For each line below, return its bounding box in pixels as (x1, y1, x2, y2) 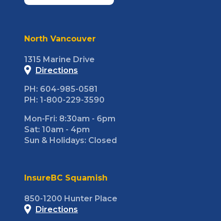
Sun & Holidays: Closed (24, 135, 117, 145)
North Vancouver (24, 34, 96, 43)
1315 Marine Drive (24, 54, 95, 64)
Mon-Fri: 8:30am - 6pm (24, 113, 115, 123)
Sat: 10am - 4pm (24, 124, 90, 134)
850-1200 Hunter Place (24, 193, 117, 203)
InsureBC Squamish (24, 173, 108, 183)
